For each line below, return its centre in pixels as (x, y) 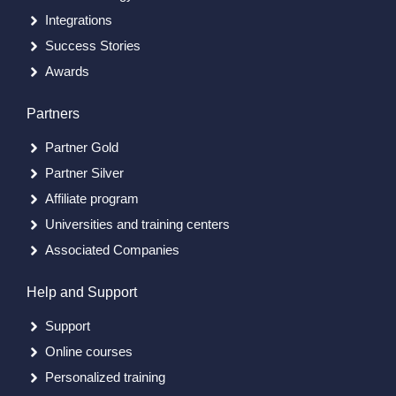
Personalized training (105, 377)
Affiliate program (92, 199)
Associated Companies (112, 250)
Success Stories (93, 46)
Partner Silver (84, 173)
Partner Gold (82, 148)
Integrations (79, 20)
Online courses (89, 352)
